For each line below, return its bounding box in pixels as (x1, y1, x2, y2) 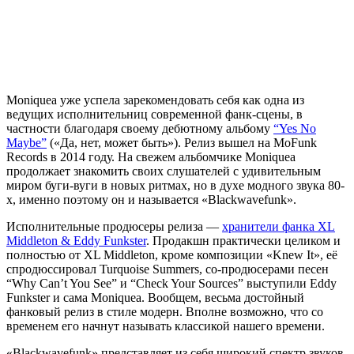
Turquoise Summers (96, 262, 199, 276)
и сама (50, 291, 91, 304)
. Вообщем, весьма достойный (141, 291, 304, 304)
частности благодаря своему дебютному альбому (6, 122, 273, 135)
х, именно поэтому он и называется (6, 193, 201, 206)
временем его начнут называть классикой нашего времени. (6, 319, 325, 333)
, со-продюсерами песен (199, 262, 329, 276)
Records (6, 150, 47, 164)
